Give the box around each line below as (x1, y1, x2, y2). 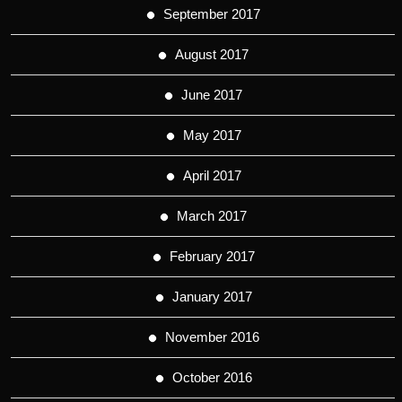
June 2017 (181, 86, 242, 102)
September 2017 (163, 5, 260, 22)
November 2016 (164, 328, 259, 345)
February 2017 (169, 248, 255, 264)
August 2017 (175, 46, 249, 62)
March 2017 (177, 207, 247, 223)
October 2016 (171, 369, 252, 385)
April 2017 (182, 167, 241, 183)
